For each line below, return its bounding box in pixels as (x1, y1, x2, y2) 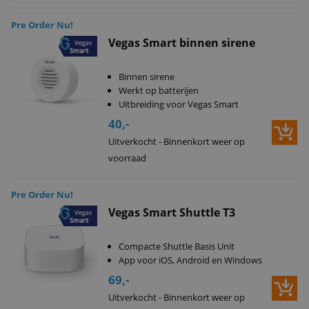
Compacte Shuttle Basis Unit (118, 240, 235, 252)
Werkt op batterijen (118, 84, 199, 97)
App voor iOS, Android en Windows (118, 254, 262, 266)
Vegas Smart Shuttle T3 (108, 205, 235, 220)
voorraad (108, 152, 146, 164)
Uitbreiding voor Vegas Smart (118, 98, 239, 110)
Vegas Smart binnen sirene (108, 35, 255, 50)
